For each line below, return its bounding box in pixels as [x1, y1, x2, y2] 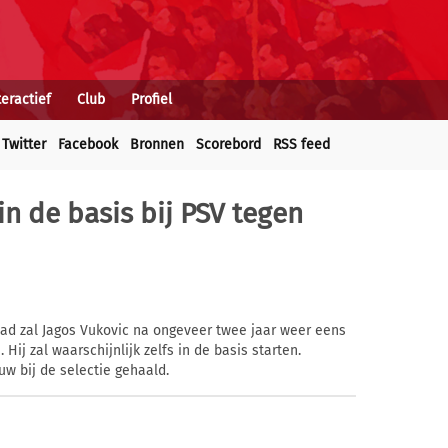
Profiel [131, 91, 172, 108]
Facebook [58, 136, 118, 153]
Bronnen [130, 136, 184, 153]
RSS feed [273, 136, 330, 153]
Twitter [2, 136, 46, 153]
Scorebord [196, 136, 261, 153]
